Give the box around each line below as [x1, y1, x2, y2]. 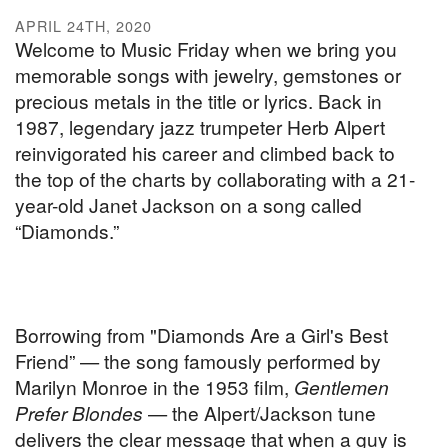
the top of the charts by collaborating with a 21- [15, 165, 415, 193]
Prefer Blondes [15, 399, 143, 427]
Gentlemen [294, 373, 389, 401]
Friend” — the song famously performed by [15, 347, 381, 375]
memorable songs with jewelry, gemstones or [15, 61, 401, 89]
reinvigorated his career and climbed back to [15, 139, 395, 167]
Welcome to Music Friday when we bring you [15, 35, 397, 63]
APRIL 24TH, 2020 [15, 15, 152, 37]
